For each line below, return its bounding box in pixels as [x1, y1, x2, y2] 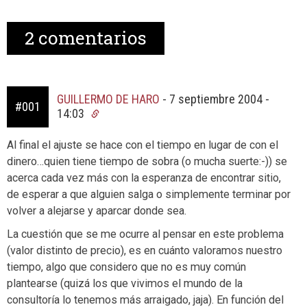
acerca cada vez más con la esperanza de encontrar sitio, [7, 171, 281, 184]
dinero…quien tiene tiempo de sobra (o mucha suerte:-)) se [7, 155, 287, 168]
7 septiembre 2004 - [169, 92, 269, 106]
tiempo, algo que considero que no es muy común [7, 260, 246, 273]
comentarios [34, 26, 147, 49]
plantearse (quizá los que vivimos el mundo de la [7, 277, 243, 290]
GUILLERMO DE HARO [57, 92, 160, 106]
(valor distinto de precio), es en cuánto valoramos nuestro [7, 244, 282, 257]
